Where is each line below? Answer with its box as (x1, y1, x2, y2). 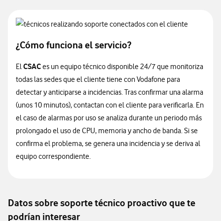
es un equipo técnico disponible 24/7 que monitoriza (41, 62, 203, 71)
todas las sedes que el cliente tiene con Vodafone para (16, 75, 180, 84)
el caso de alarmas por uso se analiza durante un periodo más (16, 113, 202, 122)
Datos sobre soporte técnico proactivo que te (8, 197, 195, 209)
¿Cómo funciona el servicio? (16, 39, 131, 51)
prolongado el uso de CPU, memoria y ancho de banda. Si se (16, 126, 198, 135)
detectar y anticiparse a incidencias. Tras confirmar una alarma (16, 88, 203, 97)
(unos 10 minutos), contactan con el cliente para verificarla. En (16, 101, 204, 110)
